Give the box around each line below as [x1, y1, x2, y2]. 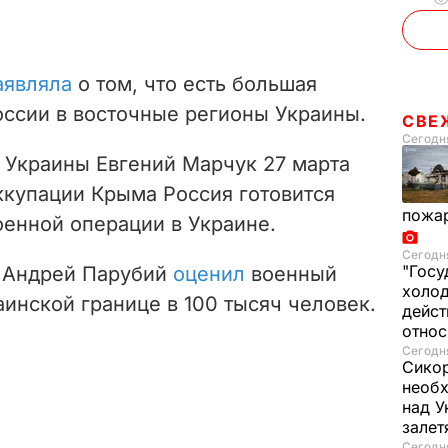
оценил [173, 261, 245, 286]
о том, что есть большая [72, 71, 317, 96]
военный [245, 261, 337, 286]
